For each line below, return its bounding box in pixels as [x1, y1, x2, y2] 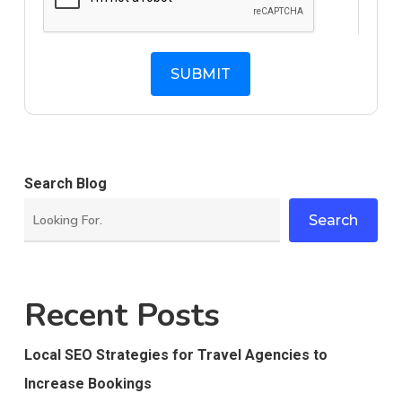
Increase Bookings [23, 375, 152, 392]
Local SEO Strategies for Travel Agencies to [23, 346, 328, 363]
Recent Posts [23, 293, 220, 337]
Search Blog [23, 175, 107, 192]
